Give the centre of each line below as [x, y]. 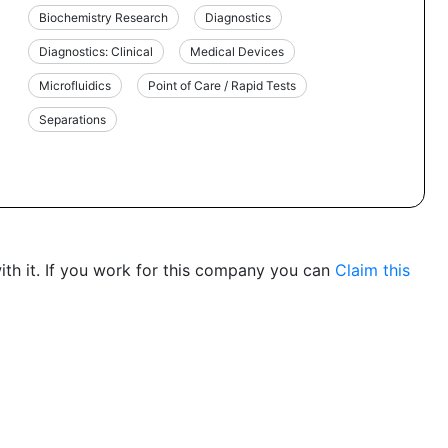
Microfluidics [75, 85]
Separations [73, 119]
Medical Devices [237, 51]
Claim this [372, 269]
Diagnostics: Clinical [96, 51]
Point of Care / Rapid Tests [222, 85]
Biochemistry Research [104, 17]
